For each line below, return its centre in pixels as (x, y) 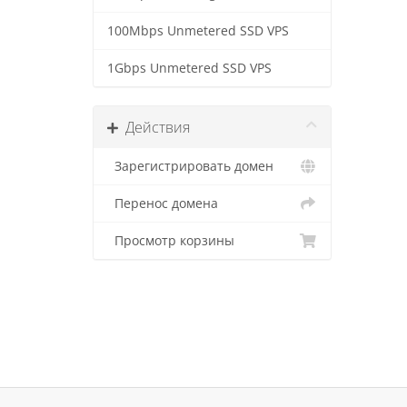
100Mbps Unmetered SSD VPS (198, 31)
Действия (154, 127)
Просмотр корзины (171, 241)
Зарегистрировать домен (190, 166)
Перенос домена (163, 203)
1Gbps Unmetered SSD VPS (189, 68)
